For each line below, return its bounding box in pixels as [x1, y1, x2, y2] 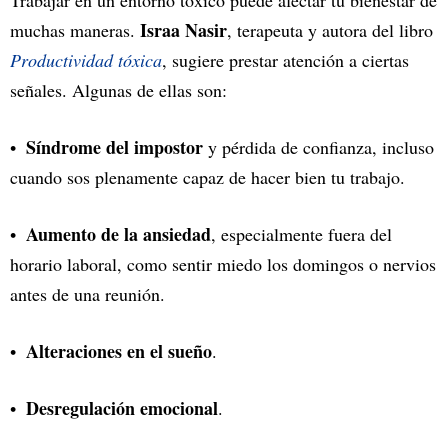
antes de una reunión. [10, 282, 165, 307]
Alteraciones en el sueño [26, 338, 212, 365]
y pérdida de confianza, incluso [203, 135, 434, 160]
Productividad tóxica [10, 48, 162, 73]
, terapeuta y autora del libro [227, 18, 433, 43]
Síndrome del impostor [26, 134, 203, 161]
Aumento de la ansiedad [26, 221, 211, 248]
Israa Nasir [140, 17, 227, 44]
